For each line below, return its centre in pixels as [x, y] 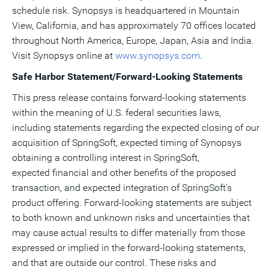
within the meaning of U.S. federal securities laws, [116, 113]
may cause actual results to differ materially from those [128, 233]
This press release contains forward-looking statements [129, 98]
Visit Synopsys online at [64, 56]
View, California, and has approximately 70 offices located [134, 26]
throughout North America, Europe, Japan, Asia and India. [133, 41]
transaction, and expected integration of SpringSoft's [122, 188]
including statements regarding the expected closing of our [136, 128]
